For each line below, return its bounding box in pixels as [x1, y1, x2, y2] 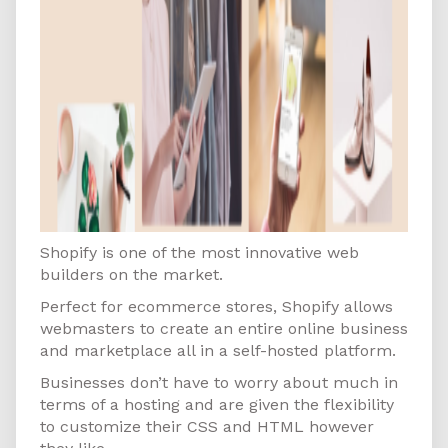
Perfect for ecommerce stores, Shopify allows [40, 297, 393, 317]
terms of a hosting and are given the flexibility [40, 395, 394, 415]
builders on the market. [40, 265, 223, 285]
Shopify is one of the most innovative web [40, 243, 359, 263]
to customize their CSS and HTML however [40, 417, 374, 437]
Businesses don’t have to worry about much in [40, 373, 398, 393]
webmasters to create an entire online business [40, 319, 408, 339]
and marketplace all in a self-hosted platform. [40, 341, 396, 361]
